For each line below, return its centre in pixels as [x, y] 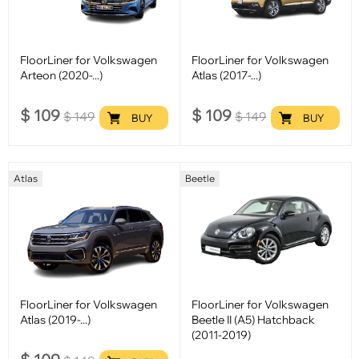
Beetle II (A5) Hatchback [254, 319]
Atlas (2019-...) [56, 319]
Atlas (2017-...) [227, 75]
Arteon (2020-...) [62, 75]
